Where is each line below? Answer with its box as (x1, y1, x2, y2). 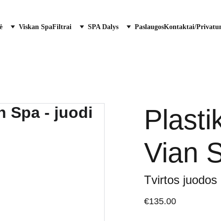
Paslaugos (135, 23, 164, 31)
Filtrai (52, 23, 72, 31)
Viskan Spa (19, 23, 52, 31)
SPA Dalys (88, 23, 118, 31)
